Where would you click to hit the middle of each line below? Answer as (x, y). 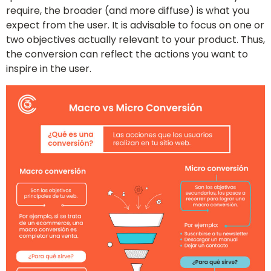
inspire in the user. (49, 69)
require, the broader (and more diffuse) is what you (128, 11)
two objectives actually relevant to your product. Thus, (135, 40)
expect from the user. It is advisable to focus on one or (135, 25)
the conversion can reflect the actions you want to (127, 54)
